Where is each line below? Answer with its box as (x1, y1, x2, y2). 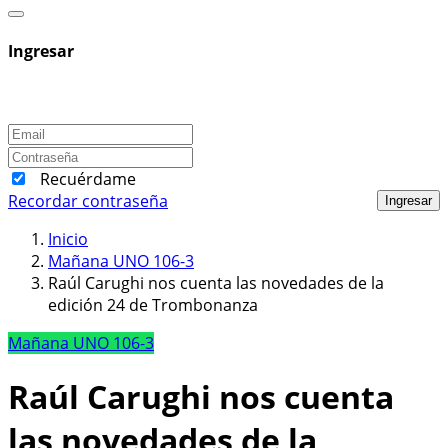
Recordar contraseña (8, 189, 168, 212)
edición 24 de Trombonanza (48, 293, 258, 316)
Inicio (48, 227, 88, 250)
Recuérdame (40, 167, 136, 190)
